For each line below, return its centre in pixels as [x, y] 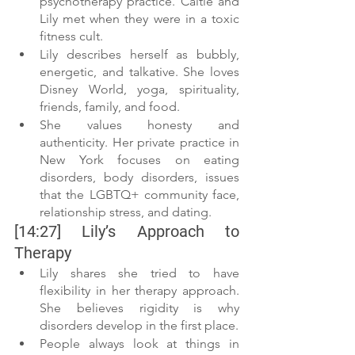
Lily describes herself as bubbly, [139, 54]
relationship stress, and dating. [126, 212]
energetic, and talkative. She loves [139, 72]
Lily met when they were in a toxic [139, 19]
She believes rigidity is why [139, 308]
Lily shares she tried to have [139, 273]
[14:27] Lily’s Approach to [127, 231]
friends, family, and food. [111, 107]
